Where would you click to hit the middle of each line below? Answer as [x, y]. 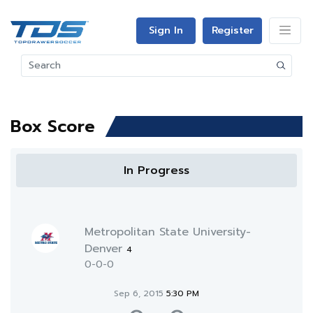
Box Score [53, 126]
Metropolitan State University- [167, 232]
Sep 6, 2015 [140, 293]
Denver [105, 249]
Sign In [166, 30]
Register [232, 30]
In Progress [156, 170]
